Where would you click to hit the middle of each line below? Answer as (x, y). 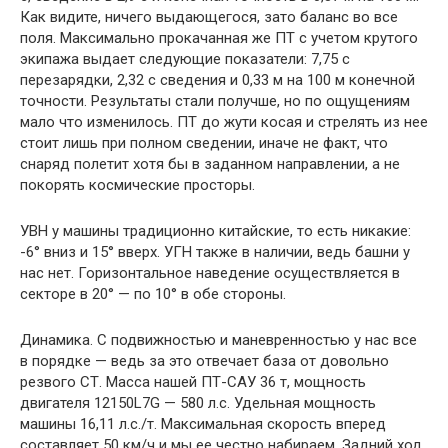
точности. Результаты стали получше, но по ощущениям (215, 101)
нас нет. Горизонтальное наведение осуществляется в (210, 273)
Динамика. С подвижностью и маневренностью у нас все (218, 340)
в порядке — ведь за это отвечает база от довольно (204, 361)
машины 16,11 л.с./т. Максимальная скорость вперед (203, 424)
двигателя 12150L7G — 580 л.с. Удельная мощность (198, 403)
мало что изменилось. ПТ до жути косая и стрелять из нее (224, 122)
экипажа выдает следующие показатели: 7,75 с (185, 59)
